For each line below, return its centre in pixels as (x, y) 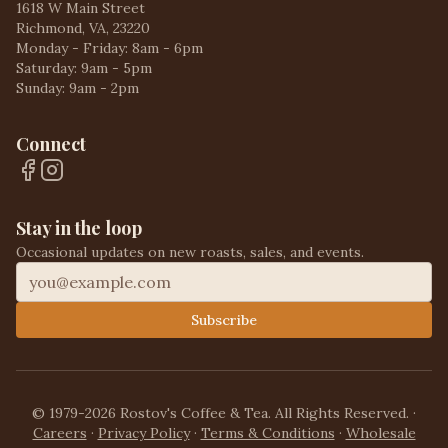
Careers (59, 433)
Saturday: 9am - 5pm (84, 68)
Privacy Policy (143, 433)
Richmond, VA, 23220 (83, 28)
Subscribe (224, 320)
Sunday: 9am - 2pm (77, 88)
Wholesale (380, 433)
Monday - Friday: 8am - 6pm (109, 48)
